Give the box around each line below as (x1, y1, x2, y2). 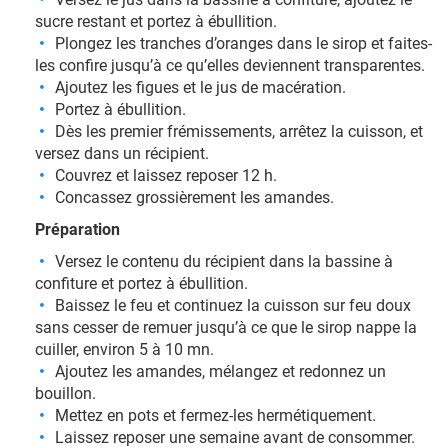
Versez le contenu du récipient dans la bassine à (55, 252, 393, 271)
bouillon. (35, 384, 96, 403)
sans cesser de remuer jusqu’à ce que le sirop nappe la (35, 318, 417, 337)
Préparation (35, 220, 120, 239)
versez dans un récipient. (35, 144, 209, 163)
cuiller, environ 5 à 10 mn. (35, 340, 214, 359)
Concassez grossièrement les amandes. (55, 188, 334, 207)
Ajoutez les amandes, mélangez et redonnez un (55, 362, 386, 381)
